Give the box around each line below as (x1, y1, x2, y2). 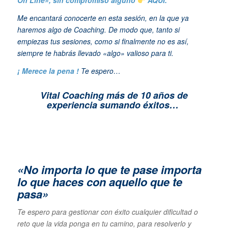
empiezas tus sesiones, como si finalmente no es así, (17, 36, 189, 47)
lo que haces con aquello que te (17, 173, 182, 190)
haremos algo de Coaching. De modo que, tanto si (17, 24, 180, 35)
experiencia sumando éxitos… (46, 98, 181, 111)
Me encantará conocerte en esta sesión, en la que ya (17, 13, 189, 23)
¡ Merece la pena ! (17, 65, 81, 76)
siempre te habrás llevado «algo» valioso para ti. (17, 48, 178, 59)
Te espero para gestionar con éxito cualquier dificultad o (17, 206, 198, 217)
